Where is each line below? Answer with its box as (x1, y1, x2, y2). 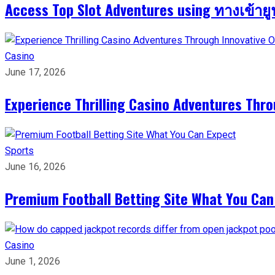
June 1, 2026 (5, 255, 60, 267)
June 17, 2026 (5, 66, 66, 78)
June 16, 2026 (5, 160, 66, 172)
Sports (5, 144, 34, 157)
